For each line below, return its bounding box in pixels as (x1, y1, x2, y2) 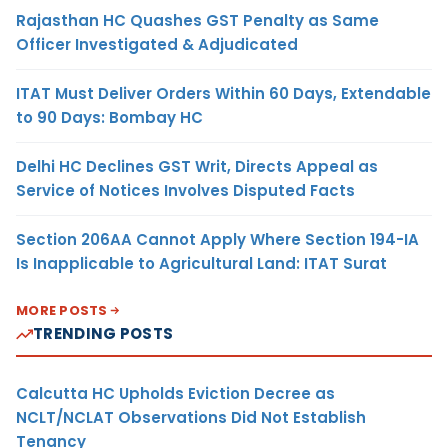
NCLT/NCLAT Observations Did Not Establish (16, 407, 366, 429)
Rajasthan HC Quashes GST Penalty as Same (16, 10, 379, 32)
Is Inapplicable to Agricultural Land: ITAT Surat (16, 253, 387, 275)
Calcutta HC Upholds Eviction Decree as (16, 383, 335, 405)
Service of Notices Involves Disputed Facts (16, 180, 355, 202)
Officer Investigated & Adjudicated (16, 34, 298, 56)
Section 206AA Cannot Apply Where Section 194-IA (16, 229, 419, 251)
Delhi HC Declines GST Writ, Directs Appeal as (16, 156, 378, 178)
